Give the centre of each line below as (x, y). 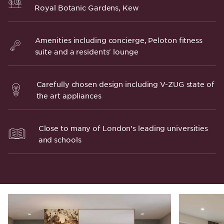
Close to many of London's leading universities (123, 128)
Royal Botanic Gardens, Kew (87, 7)
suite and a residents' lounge (86, 51)
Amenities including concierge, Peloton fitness (118, 40)
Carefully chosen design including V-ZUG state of (125, 84)
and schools (60, 139)
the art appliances (69, 95)
